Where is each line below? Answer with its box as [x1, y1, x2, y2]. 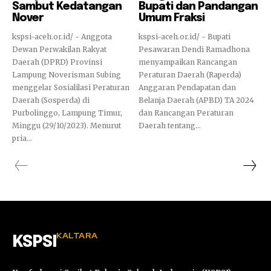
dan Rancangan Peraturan [139, 108, 233, 117]
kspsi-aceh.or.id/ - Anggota [12, 31, 113, 41]
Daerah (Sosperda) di [12, 95, 90, 105]
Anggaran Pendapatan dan [139, 82, 236, 92]
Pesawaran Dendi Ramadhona [139, 44, 250, 54]
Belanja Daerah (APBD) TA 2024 [139, 95, 254, 105]
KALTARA [56, 229, 98, 241]
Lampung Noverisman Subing [12, 70, 121, 79]
